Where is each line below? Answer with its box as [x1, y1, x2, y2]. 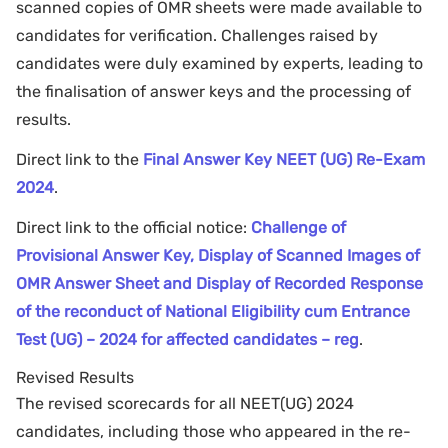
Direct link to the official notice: [16, 217, 251, 237]
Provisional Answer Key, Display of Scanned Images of [16, 245, 420, 265]
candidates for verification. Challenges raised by [16, 25, 378, 45]
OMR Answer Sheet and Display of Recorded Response [16, 273, 423, 293]
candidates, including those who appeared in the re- [16, 421, 411, 441]
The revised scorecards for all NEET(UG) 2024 [16, 393, 354, 413]
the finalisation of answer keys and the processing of [16, 81, 411, 101]
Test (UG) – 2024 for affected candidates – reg [16, 329, 359, 349]
